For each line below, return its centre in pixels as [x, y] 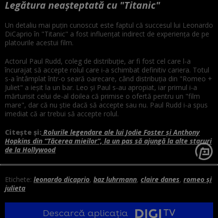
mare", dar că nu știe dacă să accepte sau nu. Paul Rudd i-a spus [106, 105]
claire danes [160, 179]
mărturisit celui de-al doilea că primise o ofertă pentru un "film [102, 96]
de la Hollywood [30, 149]
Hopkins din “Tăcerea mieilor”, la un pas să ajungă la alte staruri [108, 141]
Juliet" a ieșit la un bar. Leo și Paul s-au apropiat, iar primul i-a [101, 87]
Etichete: [18, 179]
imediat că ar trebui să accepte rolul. [62, 113]
